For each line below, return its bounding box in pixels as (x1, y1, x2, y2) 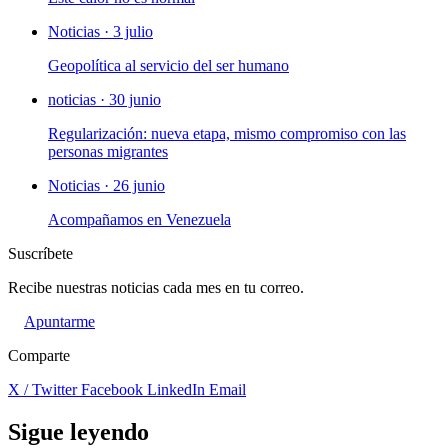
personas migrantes (48, 142, 168, 160)
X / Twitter (8, 380, 81, 398)
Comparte (8, 346, 70, 364)
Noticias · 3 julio (48, 22, 153, 40)
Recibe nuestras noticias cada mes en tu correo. (8, 278, 304, 296)
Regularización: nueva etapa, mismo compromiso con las (48, 124, 406, 142)
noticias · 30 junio (48, 90, 161, 108)
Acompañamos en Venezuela (48, 210, 231, 228)
